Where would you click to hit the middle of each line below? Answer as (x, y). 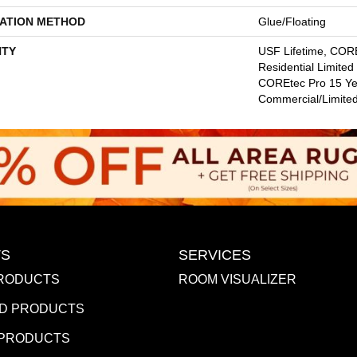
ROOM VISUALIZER (237, 279)
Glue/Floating (292, 21)
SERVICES (215, 255)
